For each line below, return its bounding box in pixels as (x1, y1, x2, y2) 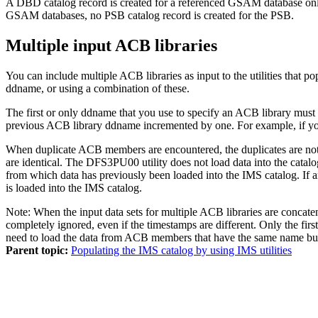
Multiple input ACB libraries (6, 35, 217, 55)
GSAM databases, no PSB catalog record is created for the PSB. (6, 9, 294, 21)
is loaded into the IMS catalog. (6, 181, 142, 194)
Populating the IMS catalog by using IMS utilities (71, 243, 292, 256)
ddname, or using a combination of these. (6, 82, 190, 94)
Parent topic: (6, 243, 68, 256)
